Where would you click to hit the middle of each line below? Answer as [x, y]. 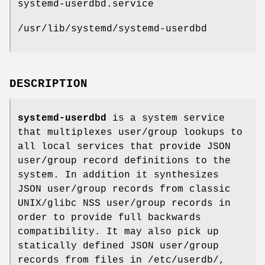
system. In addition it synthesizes [118, 175]
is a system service [166, 118]
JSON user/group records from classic [124, 189]
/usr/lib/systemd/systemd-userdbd [112, 29]
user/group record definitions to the [124, 161]
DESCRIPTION [49, 84]
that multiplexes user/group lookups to [130, 132]
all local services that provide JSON [124, 146]
